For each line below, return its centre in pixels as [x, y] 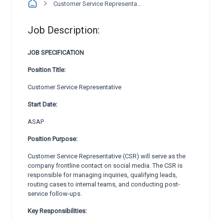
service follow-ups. [55, 194]
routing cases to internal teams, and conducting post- [104, 184]
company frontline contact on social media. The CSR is [105, 166]
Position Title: [47, 70]
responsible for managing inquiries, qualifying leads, [102, 175]
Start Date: [42, 104]
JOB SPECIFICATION [56, 53]
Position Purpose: [53, 139]
